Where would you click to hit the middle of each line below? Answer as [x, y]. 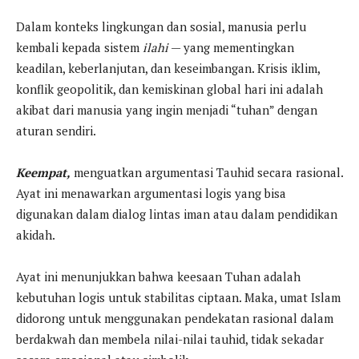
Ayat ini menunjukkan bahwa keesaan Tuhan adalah [158, 277]
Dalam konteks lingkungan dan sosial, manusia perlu [161, 27]
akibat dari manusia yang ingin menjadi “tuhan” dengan [167, 110]
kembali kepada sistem [79, 48]
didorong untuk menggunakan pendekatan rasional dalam [175, 319]
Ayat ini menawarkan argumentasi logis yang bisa [151, 194]
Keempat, [43, 173]
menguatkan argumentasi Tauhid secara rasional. [207, 173]
